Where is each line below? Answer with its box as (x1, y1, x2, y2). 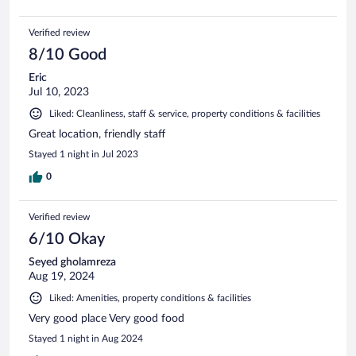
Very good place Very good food (29, 312, 184, 324)
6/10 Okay (29, 230, 105, 247)
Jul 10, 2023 (29, 86, 89, 98)
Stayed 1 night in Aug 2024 (29, 333, 143, 343)
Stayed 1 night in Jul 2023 (29, 149, 138, 159)
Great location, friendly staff (29, 128, 165, 140)
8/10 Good (29, 46, 106, 63)
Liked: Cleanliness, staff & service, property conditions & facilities (49, 108, 320, 118)
